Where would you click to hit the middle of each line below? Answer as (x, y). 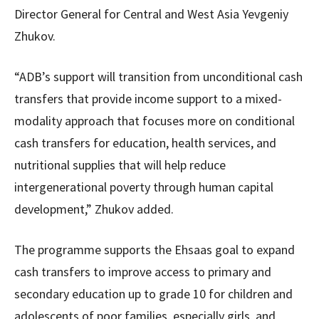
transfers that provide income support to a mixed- (148, 99)
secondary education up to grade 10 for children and (153, 294)
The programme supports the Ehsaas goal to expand (155, 250)
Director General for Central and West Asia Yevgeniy (151, 14)
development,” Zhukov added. (94, 209)
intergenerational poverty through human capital (144, 187)
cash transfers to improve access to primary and (143, 272)
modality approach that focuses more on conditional (155, 121)
